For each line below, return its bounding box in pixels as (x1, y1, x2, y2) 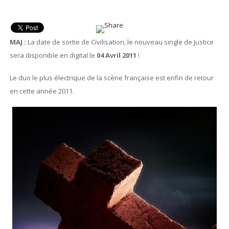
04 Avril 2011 (96, 51, 136, 60)
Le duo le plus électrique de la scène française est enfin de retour (9, 73, 214, 82)
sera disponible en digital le (9, 51, 97, 60)
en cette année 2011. (9, 86, 74, 96)
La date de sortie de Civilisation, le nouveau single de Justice (27, 37, 214, 47)
